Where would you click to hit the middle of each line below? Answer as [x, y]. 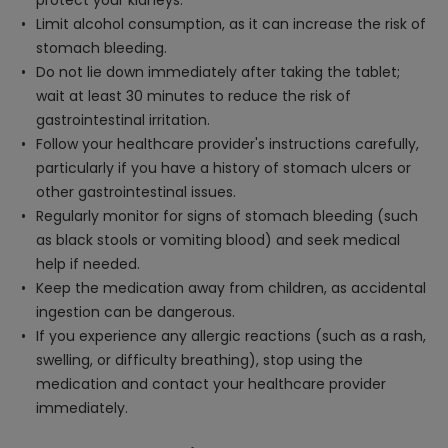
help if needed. [88, 264]
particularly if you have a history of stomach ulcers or [223, 168]
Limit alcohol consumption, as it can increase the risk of [231, 24]
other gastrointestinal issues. [136, 192]
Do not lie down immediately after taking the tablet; [218, 72]
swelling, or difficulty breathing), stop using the [199, 360]
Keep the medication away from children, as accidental [231, 288]
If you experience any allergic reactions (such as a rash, [231, 336]
